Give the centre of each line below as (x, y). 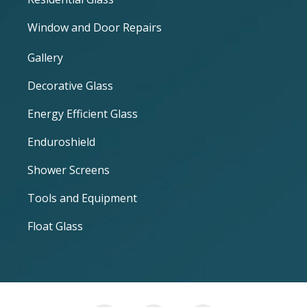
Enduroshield (61, 142)
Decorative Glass (70, 86)
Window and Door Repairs (95, 28)
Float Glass (55, 226)
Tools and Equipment (82, 198)
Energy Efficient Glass (83, 114)
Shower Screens (69, 170)
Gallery (45, 58)
